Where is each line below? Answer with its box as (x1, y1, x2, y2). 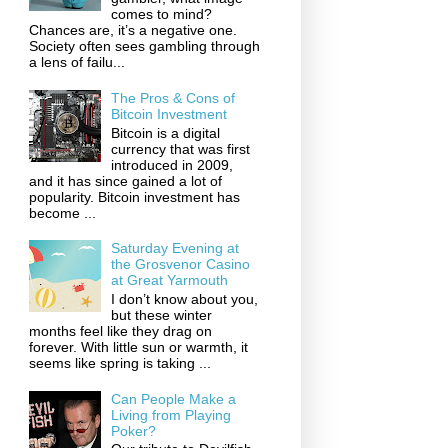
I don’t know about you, (111, 290, 259, 307)
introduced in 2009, (111, 156, 234, 173)
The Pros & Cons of (111, 89, 236, 106)
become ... (28, 204, 96, 221)
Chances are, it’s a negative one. (28, 22, 237, 39)
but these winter (111, 306, 213, 323)
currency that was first (111, 140, 251, 157)
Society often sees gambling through (28, 38, 260, 55)
